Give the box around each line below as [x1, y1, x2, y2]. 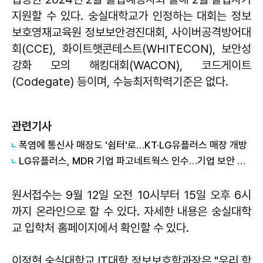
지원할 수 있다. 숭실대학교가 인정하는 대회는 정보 [12, 8, 251, 23]
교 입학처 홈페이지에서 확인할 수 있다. [12, 220, 189, 235]
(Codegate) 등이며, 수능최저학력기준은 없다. [12, 74, 228, 89]
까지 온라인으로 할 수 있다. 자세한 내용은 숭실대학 [12, 204, 251, 218]
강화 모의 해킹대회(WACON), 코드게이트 [12, 58, 251, 72]
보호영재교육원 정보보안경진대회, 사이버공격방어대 [12, 25, 251, 39]
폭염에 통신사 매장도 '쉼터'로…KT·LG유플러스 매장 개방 [19, 139, 247, 151]
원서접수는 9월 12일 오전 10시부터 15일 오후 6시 [12, 187, 251, 202]
